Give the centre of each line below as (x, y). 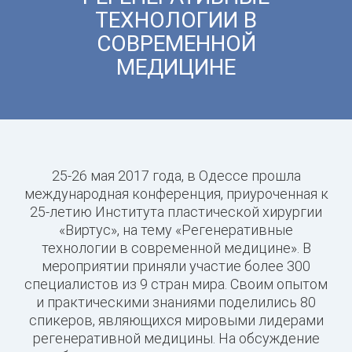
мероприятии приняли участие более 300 (176, 266)
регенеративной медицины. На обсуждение (176, 338)
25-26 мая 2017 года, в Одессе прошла (176, 175)
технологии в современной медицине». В (176, 247)
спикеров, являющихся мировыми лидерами (176, 320)
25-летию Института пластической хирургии (176, 211)
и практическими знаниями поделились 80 (176, 302)
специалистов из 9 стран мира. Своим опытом (176, 284)
